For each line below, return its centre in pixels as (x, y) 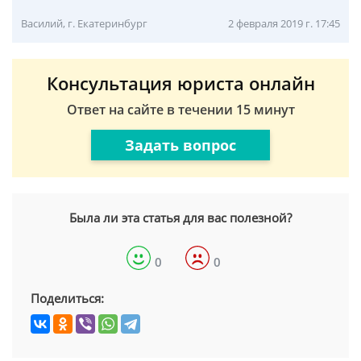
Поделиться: (67, 298)
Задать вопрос (180, 145)
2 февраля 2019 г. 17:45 (284, 23)
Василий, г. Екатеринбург (84, 23)
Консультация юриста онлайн (180, 83)
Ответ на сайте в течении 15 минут (180, 110)
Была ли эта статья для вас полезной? (180, 218)
